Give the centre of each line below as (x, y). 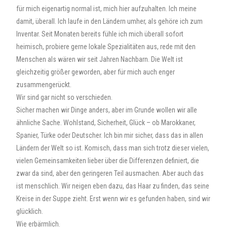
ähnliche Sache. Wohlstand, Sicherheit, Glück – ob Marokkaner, (106, 123)
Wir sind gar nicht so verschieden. (65, 97)
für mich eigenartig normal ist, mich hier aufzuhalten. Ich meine (107, 9)
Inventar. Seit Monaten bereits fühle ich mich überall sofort (100, 34)
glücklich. (30, 211)
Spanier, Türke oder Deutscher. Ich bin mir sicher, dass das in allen (110, 135)
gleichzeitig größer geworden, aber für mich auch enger (96, 72)
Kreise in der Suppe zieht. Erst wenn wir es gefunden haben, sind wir (113, 199)
